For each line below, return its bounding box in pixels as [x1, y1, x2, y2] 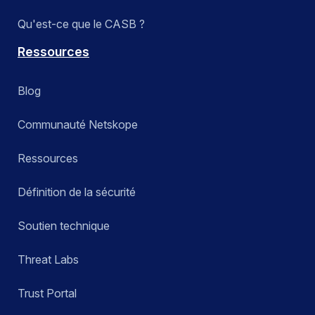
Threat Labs [18, 252, 79, 267]
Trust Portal [18, 286, 77, 301]
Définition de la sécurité [18, 185, 136, 200]
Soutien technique [18, 219, 110, 233]
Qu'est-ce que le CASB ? [18, 17, 145, 32]
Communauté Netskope [18, 117, 138, 132]
